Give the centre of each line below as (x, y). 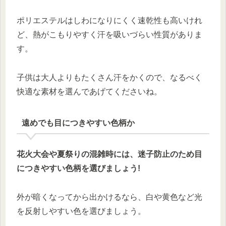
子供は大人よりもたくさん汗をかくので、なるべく (109, 78)
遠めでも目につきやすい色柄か (78, 123)
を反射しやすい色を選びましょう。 (81, 211)
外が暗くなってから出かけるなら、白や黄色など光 (109, 197)
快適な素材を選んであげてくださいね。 (89, 92)
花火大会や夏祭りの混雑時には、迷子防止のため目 (109, 154)
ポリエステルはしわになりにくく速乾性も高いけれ (109, 21)
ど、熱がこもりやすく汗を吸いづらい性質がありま (109, 35)
